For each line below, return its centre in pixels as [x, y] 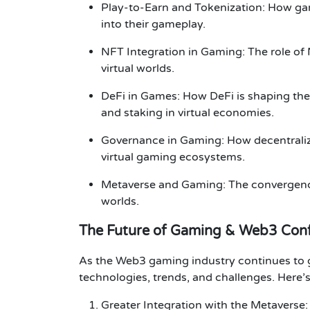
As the [97, 261]
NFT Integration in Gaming [172, 52]
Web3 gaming [152, 261]
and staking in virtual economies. [188, 112]
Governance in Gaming [161, 140]
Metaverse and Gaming [162, 184]
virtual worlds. [138, 68]
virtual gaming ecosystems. [173, 157]
